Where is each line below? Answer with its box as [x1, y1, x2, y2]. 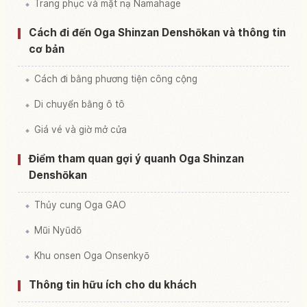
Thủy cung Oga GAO [34, 199, 126, 210]
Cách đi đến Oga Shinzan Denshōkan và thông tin [29, 25, 286, 39]
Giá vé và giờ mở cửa [34, 123, 127, 135]
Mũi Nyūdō [34, 224, 82, 236]
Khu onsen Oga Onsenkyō [34, 249, 149, 261]
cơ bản [29, 42, 64, 56]
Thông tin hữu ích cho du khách [29, 278, 197, 291]
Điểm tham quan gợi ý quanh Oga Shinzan [29, 151, 244, 165]
